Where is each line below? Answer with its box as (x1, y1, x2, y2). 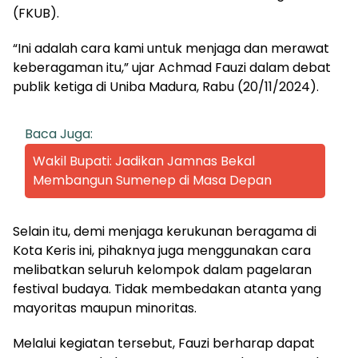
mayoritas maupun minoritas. (13, 298, 197, 317)
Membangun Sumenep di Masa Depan (33, 170, 272, 189)
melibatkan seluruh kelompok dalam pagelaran (13, 260, 312, 279)
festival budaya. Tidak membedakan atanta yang (13, 279, 321, 298)
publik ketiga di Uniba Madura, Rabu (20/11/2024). (13, 77, 319, 96)
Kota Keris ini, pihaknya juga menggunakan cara (13, 241, 311, 260)
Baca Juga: (25, 124, 93, 143)
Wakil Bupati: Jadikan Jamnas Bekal (33, 151, 255, 170)
